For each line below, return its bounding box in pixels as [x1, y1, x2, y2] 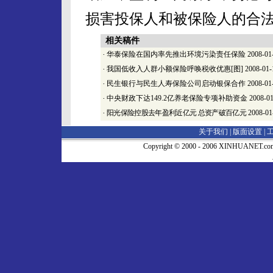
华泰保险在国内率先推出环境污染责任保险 [107, 50, 246, 58]
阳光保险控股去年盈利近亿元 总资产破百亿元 [107, 108, 246, 117]
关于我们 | [199, 127, 233, 136]
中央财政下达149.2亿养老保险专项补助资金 [107, 94, 247, 102]
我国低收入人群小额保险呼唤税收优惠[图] [107, 65, 243, 73]
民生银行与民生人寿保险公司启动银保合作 [107, 79, 246, 88]
